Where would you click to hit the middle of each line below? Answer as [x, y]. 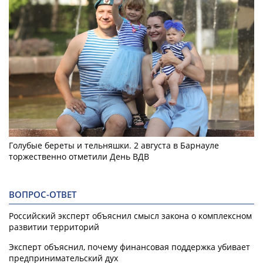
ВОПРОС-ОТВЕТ [43, 194]
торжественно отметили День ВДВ [79, 156]
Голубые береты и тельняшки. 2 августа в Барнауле [114, 145]
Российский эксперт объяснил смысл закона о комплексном [130, 215]
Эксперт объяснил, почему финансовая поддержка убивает [129, 247]
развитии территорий [54, 227]
